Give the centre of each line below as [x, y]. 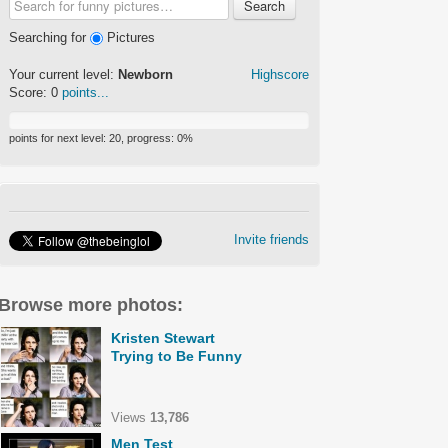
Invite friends [271, 239]
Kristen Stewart [163, 338]
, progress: [149, 138]
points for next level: [59, 138]
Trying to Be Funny [176, 356]
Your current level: [63, 75]
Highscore [280, 75]
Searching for [49, 37]
